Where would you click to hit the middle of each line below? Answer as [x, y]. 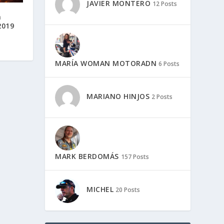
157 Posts [135, 156]
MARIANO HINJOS [118, 96]
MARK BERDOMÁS [87, 156]
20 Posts [128, 190]
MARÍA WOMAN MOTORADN [106, 63]
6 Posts [169, 63]
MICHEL [100, 189]
